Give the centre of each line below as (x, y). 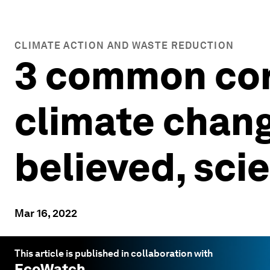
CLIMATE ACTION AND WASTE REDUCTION (124, 46)
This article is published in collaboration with (114, 253)
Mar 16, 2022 (46, 213)
